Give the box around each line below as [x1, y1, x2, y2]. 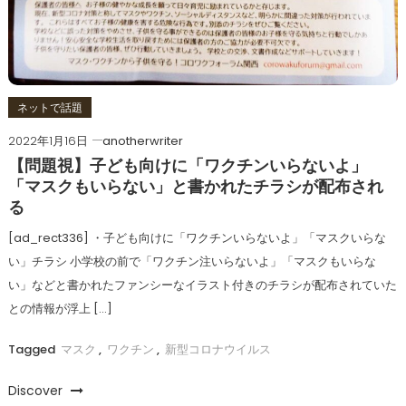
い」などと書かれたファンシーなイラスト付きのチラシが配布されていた [7, 276, 397, 295]
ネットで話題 [16, 100, 82, 116]
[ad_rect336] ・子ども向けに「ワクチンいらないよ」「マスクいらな [7, 229, 386, 247]
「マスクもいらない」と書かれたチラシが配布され [7, 179, 383, 198]
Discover [7, 382, 66, 401]
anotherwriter [101, 132, 183, 150]
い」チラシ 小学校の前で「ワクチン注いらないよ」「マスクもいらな [7, 253, 376, 271]
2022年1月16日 [7, 132, 88, 150]
